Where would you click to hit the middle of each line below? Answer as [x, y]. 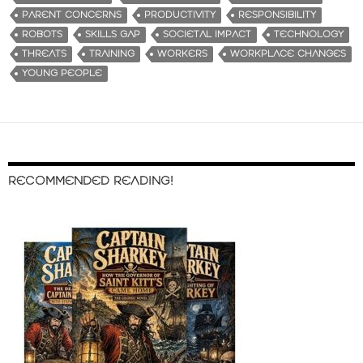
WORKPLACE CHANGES [288, 53]
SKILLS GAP [113, 34]
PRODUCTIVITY [180, 15]
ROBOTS [42, 34]
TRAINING [112, 53]
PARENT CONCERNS [72, 15]
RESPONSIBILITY [277, 15]
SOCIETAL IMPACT [207, 34]
